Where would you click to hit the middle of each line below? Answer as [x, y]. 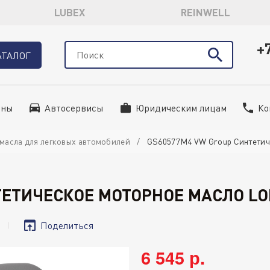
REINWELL [206, 12]
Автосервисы [74, 108]
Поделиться [67, 225]
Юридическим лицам [181, 108]
